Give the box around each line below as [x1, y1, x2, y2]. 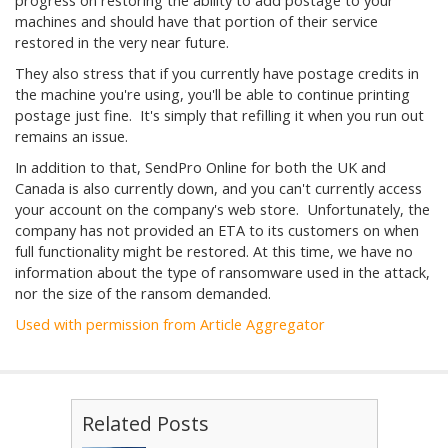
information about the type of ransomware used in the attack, [15, 263, 430, 282]
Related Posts [81, 410, 209, 437]
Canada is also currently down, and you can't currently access [15, 179, 422, 198]
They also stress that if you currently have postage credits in [15, 64, 419, 83]
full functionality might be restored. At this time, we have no [15, 242, 413, 261]
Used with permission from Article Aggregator [15, 315, 325, 334]
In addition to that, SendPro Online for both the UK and [15, 158, 386, 177]
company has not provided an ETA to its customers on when [15, 221, 419, 240]
